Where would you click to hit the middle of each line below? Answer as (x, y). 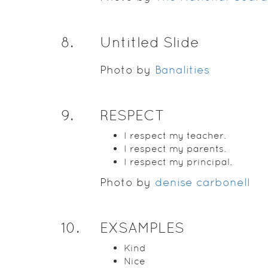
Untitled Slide (149, 42)
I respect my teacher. (175, 135)
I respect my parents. (175, 149)
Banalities (182, 70)
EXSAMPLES (142, 228)
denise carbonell (202, 182)
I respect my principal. (178, 162)
